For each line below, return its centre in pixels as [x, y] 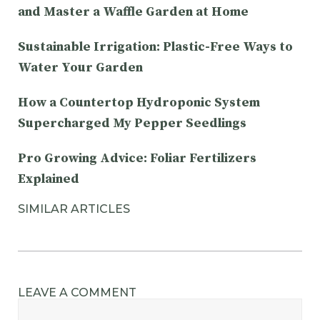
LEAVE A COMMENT [77, 292]
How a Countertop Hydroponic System [139, 102]
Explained [49, 179]
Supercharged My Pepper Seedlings [132, 123]
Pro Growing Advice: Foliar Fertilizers [137, 158]
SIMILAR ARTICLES [74, 209]
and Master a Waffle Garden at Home [133, 11]
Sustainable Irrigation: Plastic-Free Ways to [155, 46]
